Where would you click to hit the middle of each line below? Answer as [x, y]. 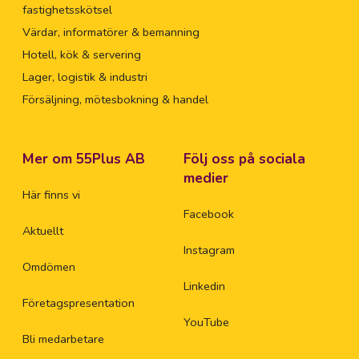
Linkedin [205, 286]
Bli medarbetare [63, 339]
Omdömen [48, 267]
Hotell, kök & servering [81, 55]
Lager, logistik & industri [85, 77]
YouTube [207, 323]
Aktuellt [42, 231]
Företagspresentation [78, 303]
